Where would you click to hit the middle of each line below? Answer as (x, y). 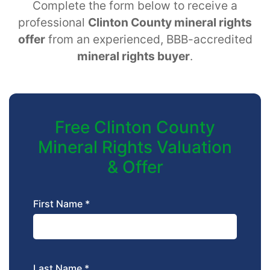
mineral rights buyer (133, 56)
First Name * (61, 204)
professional (53, 23)
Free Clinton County (135, 127)
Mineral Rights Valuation (135, 147)
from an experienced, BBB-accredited (149, 39)
